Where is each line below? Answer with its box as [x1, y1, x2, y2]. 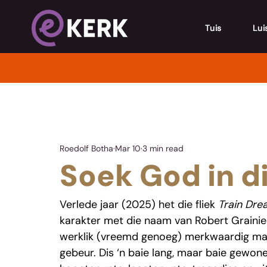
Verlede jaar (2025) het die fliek [60, 197, 218, 212]
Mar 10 [115, 143, 141, 154]
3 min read [142, 143, 184, 154]
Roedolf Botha [60, 143, 113, 154]
